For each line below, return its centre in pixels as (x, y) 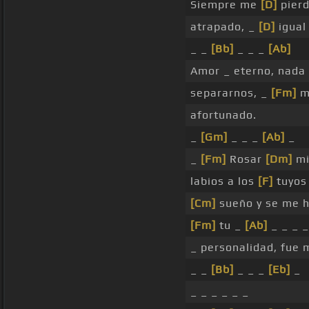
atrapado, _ (225, 27)
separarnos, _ (231, 93)
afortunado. (223, 115)
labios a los (224, 181)
